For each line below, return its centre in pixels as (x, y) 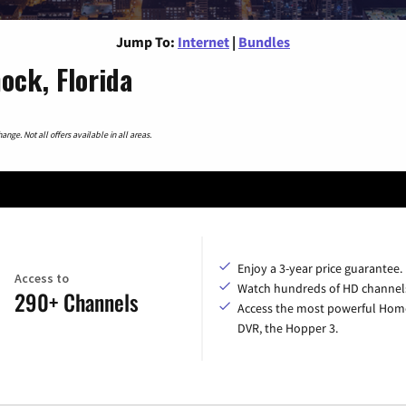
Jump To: (145, 41)
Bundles (264, 41)
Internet (203, 41)
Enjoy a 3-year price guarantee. (320, 269)
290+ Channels (77, 301)
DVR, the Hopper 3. (288, 329)
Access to (42, 278)
